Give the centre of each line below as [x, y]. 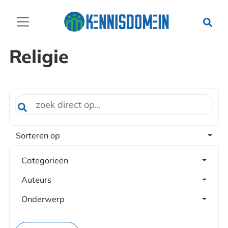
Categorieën [45, 160]
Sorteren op [38, 135]
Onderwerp [43, 199]
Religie [39, 56]
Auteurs [36, 180]
